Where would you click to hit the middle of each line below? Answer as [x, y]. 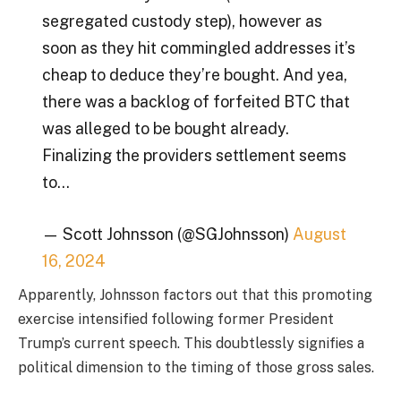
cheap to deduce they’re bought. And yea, [194, 75]
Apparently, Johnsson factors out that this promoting [195, 294]
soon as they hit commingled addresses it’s [198, 48]
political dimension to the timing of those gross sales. [196, 367]
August [319, 234]
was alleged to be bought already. [165, 129]
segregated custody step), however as [182, 21]
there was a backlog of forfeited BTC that [196, 102]
